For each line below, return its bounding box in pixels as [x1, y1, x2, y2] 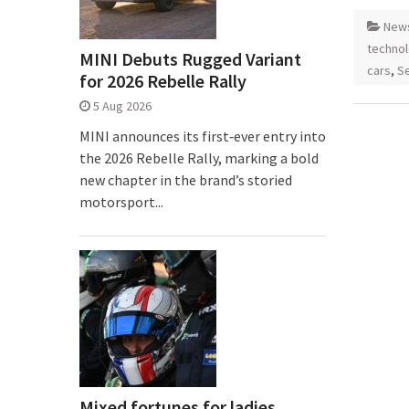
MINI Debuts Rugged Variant [79, 47, 301, 70]
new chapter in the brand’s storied [79, 171, 292, 189]
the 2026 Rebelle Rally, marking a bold [79, 149, 319, 167]
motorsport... [79, 193, 163, 211]
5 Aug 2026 [93, 98, 152, 114]
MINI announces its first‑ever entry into [79, 127, 326, 145]
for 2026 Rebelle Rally [79, 69, 246, 92]
